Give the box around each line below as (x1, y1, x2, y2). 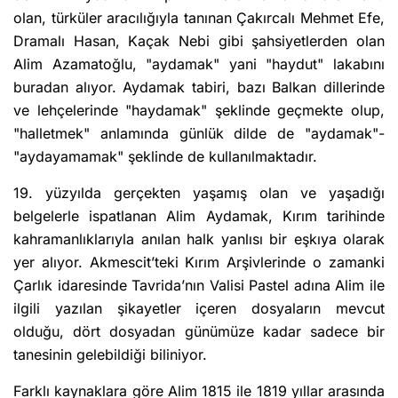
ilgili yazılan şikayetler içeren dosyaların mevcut (13, 298, 385, 317)
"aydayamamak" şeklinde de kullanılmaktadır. (13, 147, 317, 165)
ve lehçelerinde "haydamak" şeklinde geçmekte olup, (13, 100, 385, 119)
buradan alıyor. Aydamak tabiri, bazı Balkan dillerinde (13, 77, 385, 96)
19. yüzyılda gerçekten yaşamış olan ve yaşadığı (13, 183, 385, 202)
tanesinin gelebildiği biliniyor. (13, 345, 211, 363)
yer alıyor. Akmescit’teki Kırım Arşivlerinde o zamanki (13, 252, 385, 271)
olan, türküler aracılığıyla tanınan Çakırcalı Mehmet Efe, (13, 8, 385, 27)
